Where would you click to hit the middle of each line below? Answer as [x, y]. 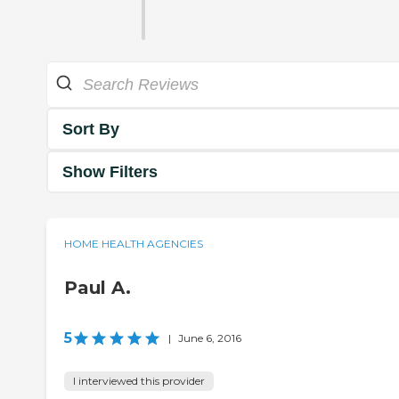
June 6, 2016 [210, 338]
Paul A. [98, 288]
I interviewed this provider [139, 381]
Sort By [91, 129]
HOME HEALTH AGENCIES [134, 244]
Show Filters [110, 171]
